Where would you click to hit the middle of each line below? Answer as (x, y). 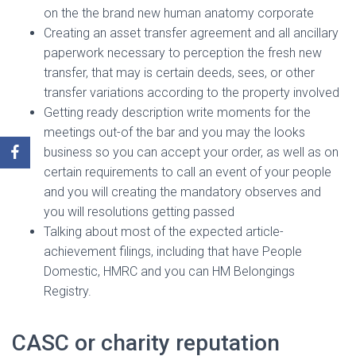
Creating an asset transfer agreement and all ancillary (191, 33)
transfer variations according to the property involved (192, 93)
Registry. (68, 291)
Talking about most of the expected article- (164, 232)
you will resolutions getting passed (139, 212)
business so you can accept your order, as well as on (191, 152)
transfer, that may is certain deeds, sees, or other (179, 73)
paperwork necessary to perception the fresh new (183, 53)
